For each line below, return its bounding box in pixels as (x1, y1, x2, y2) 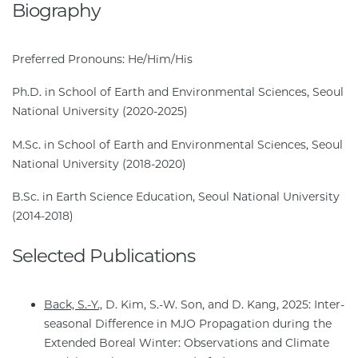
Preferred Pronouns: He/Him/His (12, 51, 193, 66)
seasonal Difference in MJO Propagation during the (44, 316, 332, 331)
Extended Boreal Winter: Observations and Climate (44, 335, 329, 350)
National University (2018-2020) (12, 156, 186, 171)
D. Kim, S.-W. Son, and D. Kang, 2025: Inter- (102, 296, 344, 312)
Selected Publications (12, 244, 195, 267)
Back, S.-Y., (44, 296, 102, 312)
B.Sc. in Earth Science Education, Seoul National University (12, 189, 340, 205)
